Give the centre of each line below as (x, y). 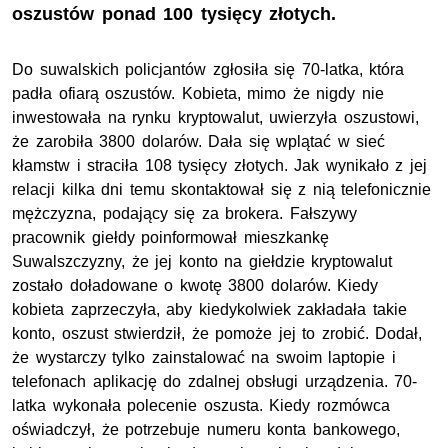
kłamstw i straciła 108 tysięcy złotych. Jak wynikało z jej (220, 166)
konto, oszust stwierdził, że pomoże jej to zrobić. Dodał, (217, 334)
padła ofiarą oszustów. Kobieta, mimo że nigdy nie (198, 94)
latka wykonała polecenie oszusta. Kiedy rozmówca (201, 406)
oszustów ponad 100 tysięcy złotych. (174, 14)
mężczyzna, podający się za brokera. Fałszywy (184, 214)
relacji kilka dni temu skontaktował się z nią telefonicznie (222, 190)
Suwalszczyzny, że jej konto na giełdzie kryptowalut (202, 262)
